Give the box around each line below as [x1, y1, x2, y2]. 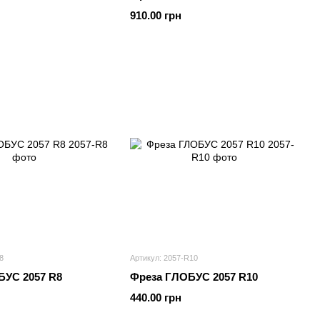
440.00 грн [130, 291, 181, 304]
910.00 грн [130, 9, 181, 21]
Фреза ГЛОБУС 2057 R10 [130, 271, 258, 283]
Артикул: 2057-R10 [130, 254, 198, 262]
